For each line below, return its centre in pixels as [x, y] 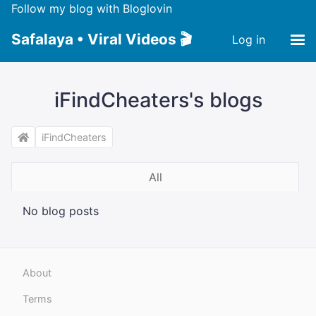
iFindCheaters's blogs [158, 100]
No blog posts [61, 211]
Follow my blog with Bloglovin [92, 8]
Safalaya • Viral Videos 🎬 [102, 39]
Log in [249, 39]
